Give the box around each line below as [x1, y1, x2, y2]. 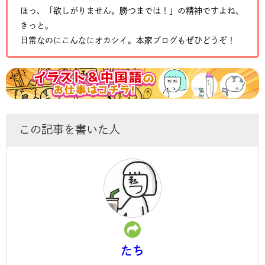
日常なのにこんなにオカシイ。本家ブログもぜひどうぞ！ [20, 35, 235, 44]
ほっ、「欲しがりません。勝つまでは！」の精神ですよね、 [20, 6, 244, 15]
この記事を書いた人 [19, 124, 120, 135]
